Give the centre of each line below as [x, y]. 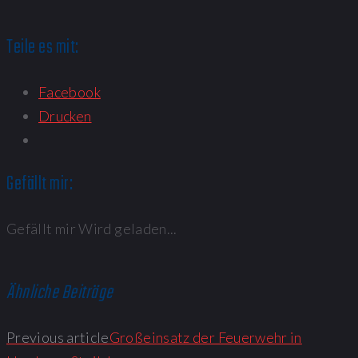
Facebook [70, 91]
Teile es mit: [43, 47]
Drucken [65, 115]
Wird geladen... [128, 228]
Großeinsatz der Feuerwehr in [205, 337]
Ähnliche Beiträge [60, 292]
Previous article [58, 337]
